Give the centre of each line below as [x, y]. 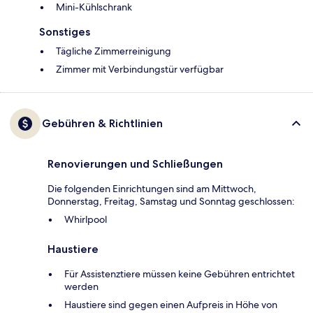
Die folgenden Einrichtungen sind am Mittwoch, [152, 189]
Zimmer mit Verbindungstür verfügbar [140, 70]
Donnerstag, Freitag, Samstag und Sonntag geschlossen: [171, 202]
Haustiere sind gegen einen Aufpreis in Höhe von [171, 305]
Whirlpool [86, 220]
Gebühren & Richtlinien [102, 124]
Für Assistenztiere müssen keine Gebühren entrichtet [180, 274]
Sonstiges [65, 32]
